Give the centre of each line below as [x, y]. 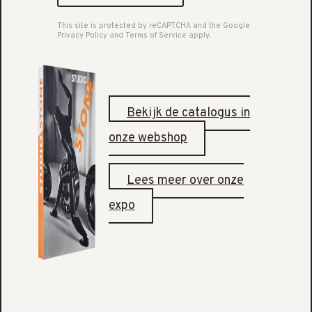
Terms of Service [156, 35]
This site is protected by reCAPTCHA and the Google [153, 25]
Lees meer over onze [185, 180]
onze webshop [148, 138]
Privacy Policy [82, 35]
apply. [198, 35]
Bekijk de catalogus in [188, 113]
